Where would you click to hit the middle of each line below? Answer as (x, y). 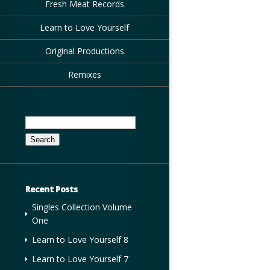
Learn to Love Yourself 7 (80, 259)
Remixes (84, 74)
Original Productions (84, 51)
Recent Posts (52, 189)
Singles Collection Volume (82, 207)
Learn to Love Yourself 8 (80, 240)
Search (38, 118)
